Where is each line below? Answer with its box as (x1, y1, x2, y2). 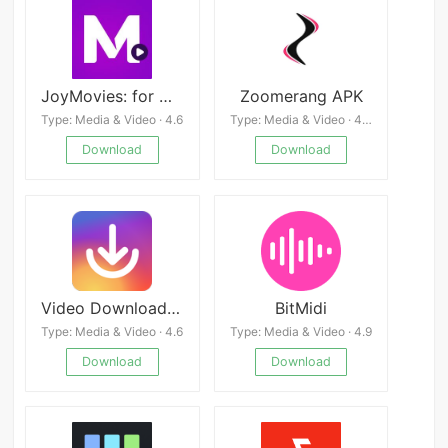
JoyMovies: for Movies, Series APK (159, 85, 173, 106)
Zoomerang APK (239, 85, 363, 106)
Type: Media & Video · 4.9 (230, 324, 373, 340)
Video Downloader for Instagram (167, 297, 181, 318)
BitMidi (275, 297, 328, 318)
